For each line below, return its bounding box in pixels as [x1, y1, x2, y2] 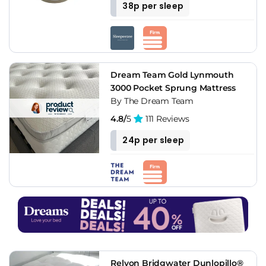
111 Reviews [143, 113, 189, 125]
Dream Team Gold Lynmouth [110, 69, 234, 81]
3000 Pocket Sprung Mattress [110, 83, 236, 94]
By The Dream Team [110, 96, 194, 107]
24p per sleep [122, 134, 185, 147]
